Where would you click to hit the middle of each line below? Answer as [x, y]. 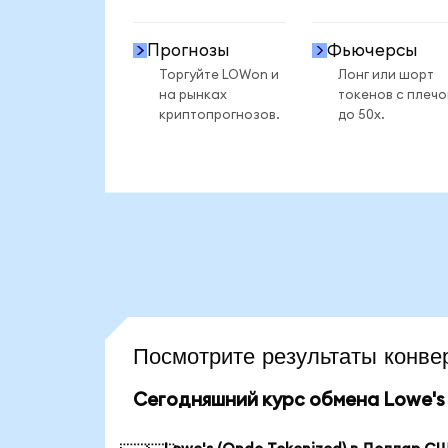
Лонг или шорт [385, 74]
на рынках [192, 94]
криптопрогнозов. [219, 114]
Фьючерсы [372, 50]
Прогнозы [189, 50]
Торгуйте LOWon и [218, 74]
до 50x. [361, 114]
